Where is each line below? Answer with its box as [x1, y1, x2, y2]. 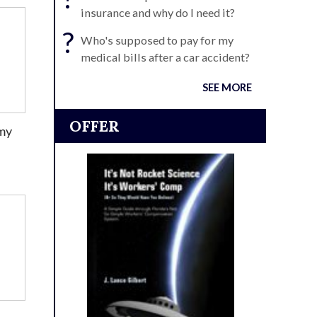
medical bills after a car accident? [81, 50, 250, 64]
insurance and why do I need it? [81, 6, 235, 19]
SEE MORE [202, 81, 252, 93]
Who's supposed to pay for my [81, 33, 234, 47]
